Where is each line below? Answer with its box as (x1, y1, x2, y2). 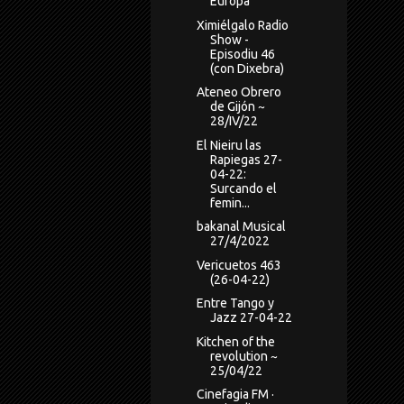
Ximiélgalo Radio (196, 17, 289, 32)
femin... (209, 195, 250, 210)
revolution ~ (209, 348, 278, 363)
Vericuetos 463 (196, 257, 281, 272)
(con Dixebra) (209, 60, 284, 76)
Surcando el (209, 180, 277, 196)
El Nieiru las (196, 137, 262, 152)
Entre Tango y (196, 296, 274, 311)
